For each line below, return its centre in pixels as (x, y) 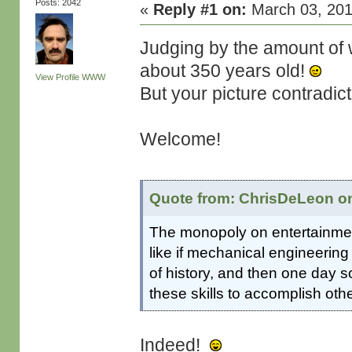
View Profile (57, 77)
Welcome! (181, 139)
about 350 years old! (225, 71)
